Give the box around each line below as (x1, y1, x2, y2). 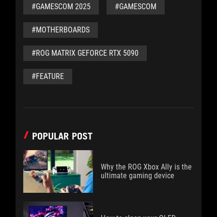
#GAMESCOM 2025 (31, 2, 91, 12)
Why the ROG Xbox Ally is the (101, 162, 192, 172)
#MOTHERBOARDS (31, 25, 90, 35)
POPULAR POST (32, 130, 93, 142)
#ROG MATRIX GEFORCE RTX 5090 (31, 48, 139, 58)
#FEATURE (31, 72, 64, 81)
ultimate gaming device (101, 171, 174, 181)
